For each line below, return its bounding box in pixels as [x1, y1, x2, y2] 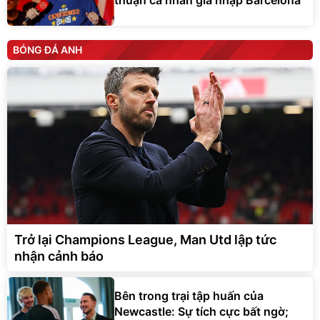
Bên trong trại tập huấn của [114, 288, 264, 303]
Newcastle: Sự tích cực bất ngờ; [114, 304, 289, 319]
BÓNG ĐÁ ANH [13, 44, 82, 56]
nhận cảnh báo [14, 249, 104, 264]
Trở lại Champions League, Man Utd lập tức [14, 232, 276, 248]
